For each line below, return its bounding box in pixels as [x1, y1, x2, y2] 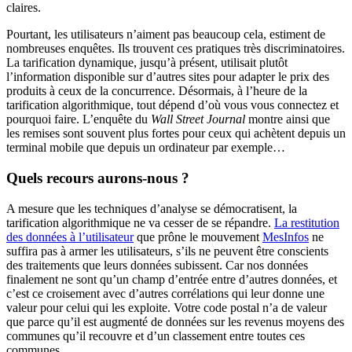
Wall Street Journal [151, 112, 245, 126]
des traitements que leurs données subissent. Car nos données [6, 258, 308, 272]
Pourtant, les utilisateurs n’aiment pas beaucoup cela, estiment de [6, 27, 325, 42]
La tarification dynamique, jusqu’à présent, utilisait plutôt [6, 56, 288, 70]
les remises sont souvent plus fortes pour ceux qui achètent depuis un [6, 126, 346, 141]
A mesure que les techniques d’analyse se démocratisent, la [6, 201, 297, 215]
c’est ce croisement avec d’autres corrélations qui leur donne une [6, 286, 324, 300]
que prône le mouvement [134, 229, 262, 244]
